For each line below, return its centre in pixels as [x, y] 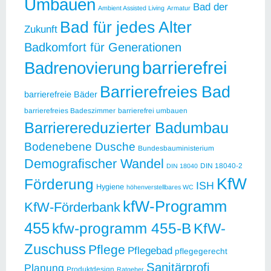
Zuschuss [55, 249]
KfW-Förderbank [72, 207]
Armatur [179, 8]
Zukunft [41, 29]
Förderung [59, 184]
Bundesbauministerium [176, 148]
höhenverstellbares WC [160, 187]
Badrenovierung [82, 68]
